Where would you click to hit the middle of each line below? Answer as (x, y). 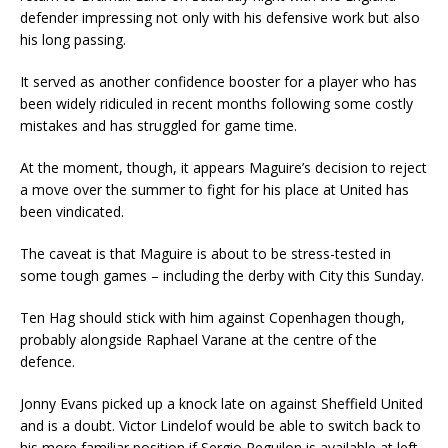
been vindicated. (72, 212)
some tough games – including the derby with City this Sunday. (222, 276)
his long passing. (73, 40)
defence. (47, 362)
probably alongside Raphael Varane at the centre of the (198, 340)
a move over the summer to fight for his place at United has (214, 190)
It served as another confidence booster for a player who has (218, 82)
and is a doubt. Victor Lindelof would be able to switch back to (220, 426)
